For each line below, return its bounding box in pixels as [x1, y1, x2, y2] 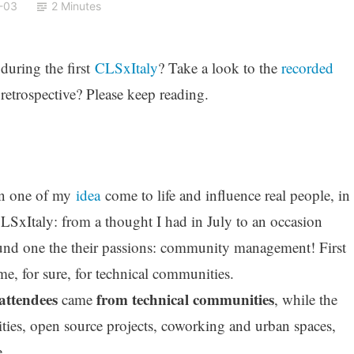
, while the [273, 288, 337, 309]
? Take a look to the [157, 57, 281, 77]
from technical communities [96, 288, 274, 310]
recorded [281, 57, 333, 77]
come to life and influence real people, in [100, 184, 350, 205]
